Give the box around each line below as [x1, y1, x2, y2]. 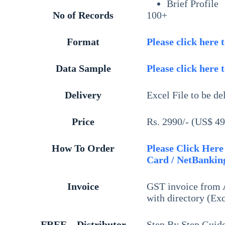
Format [67, 36, 100, 48]
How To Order [52, 143, 115, 154]
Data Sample [55, 63, 111, 74]
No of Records [53, 10, 114, 21]
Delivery [65, 89, 102, 101]
